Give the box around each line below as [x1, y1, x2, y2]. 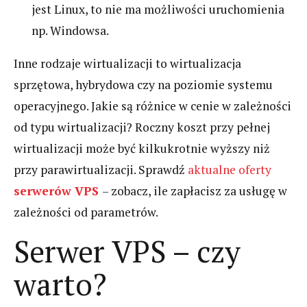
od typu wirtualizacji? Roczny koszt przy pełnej [14, 119, 270, 136]
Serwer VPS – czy [14, 231, 241, 271]
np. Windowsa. [32, 22, 110, 38]
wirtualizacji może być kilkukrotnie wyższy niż [14, 140, 270, 157]
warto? [14, 264, 107, 304]
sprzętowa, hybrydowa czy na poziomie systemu [14, 77, 273, 93]
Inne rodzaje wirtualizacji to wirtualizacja [14, 56, 241, 72]
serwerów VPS [14, 183, 99, 199]
